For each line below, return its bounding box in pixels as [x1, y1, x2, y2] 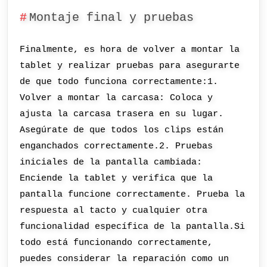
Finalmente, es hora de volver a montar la [20, 44, 240, 55]
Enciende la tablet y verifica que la [20, 173, 213, 184]
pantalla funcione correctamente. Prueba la [20, 189, 246, 200]
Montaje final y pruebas [29, 11, 194, 24]
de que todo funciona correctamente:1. [20, 76, 219, 88]
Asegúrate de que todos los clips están [20, 125, 224, 136]
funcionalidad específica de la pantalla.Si [20, 221, 246, 232]
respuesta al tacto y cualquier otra [20, 205, 208, 216]
